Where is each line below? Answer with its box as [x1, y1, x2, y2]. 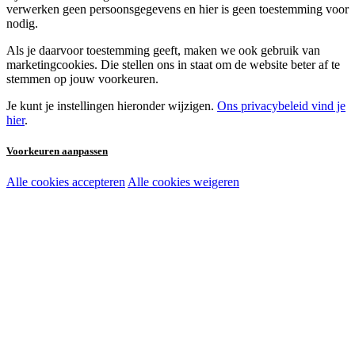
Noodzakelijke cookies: [25, 177, 148, 191]
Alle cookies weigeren [128, 175, 239, 189]
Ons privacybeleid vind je [217, 98, 345, 113]
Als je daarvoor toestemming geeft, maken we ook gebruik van [6, 43, 320, 57]
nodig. [6, 16, 38, 30]
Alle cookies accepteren [6, 175, 125, 189]
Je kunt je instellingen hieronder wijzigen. [6, 98, 217, 113]
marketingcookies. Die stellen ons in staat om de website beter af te [6, 57, 340, 71]
